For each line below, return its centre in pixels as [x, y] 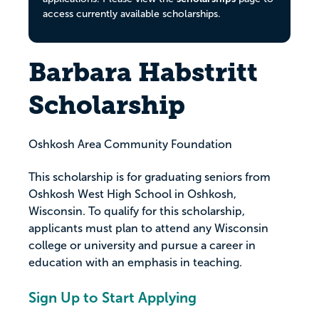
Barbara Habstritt [143, 73]
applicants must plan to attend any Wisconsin [148, 229]
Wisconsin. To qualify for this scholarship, [137, 211]
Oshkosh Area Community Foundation [130, 145]
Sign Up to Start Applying [113, 298]
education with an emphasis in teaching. [135, 263]
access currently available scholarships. [132, 14]
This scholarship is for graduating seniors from [150, 177]
